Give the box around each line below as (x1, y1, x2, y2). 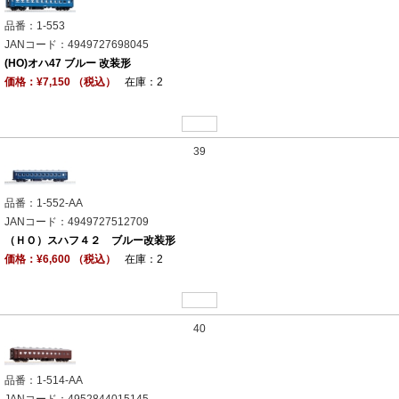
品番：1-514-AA (4, 373, 83, 387)
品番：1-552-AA (4, 196, 83, 209)
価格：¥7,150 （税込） (4, 75, 116, 88)
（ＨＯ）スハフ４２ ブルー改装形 (4, 233, 175, 247)
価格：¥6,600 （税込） (4, 252, 116, 265)
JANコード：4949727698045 (4, 37, 149, 51)
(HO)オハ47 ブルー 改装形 (4, 56, 131, 69)
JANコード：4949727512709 (4, 215, 149, 228)
